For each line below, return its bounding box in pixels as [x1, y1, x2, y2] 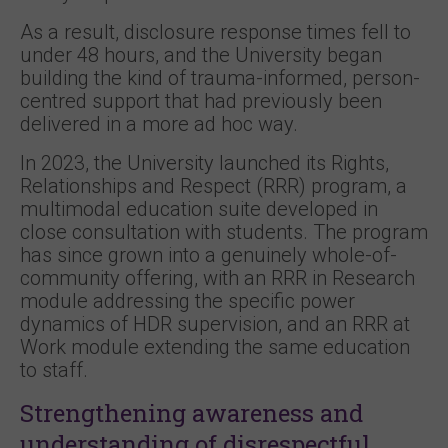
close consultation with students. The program [20, 220, 428, 244]
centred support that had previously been [20, 89, 382, 113]
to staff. [20, 358, 88, 382]
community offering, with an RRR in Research [20, 266, 415, 290]
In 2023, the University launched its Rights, [20, 151, 389, 175]
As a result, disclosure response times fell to [20, 20, 411, 44]
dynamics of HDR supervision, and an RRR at [20, 312, 410, 336]
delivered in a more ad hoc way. [20, 112, 298, 136]
